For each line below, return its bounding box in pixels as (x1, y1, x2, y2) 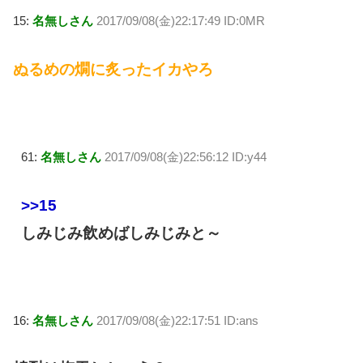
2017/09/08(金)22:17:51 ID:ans (96, 313, 258, 327)
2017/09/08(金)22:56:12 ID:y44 (105, 150, 267, 164)
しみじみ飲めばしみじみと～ (21, 224, 221, 241)
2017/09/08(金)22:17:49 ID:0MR (96, 14, 265, 28)
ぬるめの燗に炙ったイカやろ (13, 61, 213, 79)
